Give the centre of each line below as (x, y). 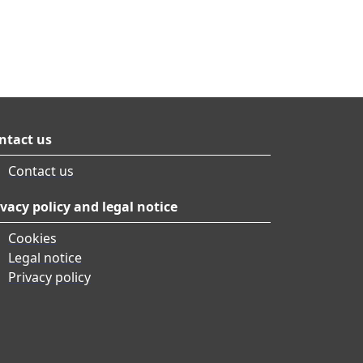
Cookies (32, 239)
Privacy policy (49, 278)
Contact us (41, 171)
